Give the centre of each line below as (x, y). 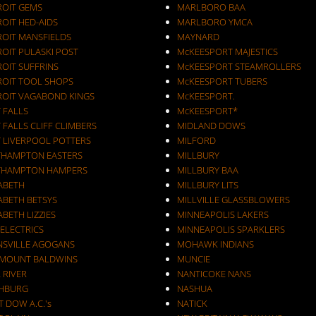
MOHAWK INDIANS (215, 244)
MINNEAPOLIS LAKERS (223, 214)
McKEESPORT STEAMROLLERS (239, 66)
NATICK (192, 303)
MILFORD (196, 140)
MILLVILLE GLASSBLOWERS (233, 200)
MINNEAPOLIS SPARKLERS (231, 229)
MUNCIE (193, 259)
